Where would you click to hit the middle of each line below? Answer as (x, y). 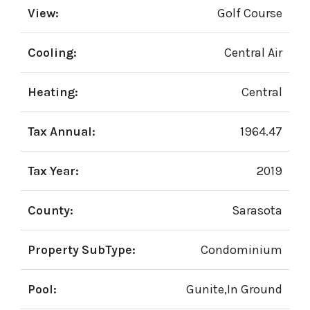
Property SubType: (82, 250)
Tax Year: (53, 171)
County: (51, 210)
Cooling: (52, 53)
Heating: (53, 92)
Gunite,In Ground (234, 289)
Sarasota (257, 210)
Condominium (241, 250)
